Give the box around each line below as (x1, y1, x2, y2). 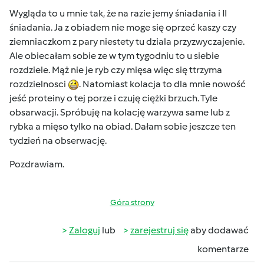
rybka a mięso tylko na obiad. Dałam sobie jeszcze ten (9, 121, 236, 132)
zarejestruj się (130, 225, 189, 236)
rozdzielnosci (9, 78, 68, 90)
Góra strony (110, 197, 154, 207)
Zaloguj (69, 225, 100, 236)
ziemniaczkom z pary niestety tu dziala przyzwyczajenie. (9, 36, 245, 47)
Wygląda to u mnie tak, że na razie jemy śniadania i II (9, 8, 227, 19)
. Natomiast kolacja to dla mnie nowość (79, 78, 246, 90)
